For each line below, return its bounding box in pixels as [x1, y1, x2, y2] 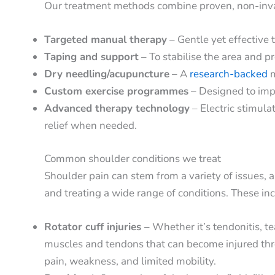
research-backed [190, 67, 268, 82]
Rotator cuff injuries [44, 219, 144, 234]
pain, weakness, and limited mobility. [44, 254, 216, 268]
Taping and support [44, 50, 139, 64]
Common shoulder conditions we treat [44, 151, 221, 166]
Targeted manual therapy [44, 33, 167, 47]
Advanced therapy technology [44, 101, 190, 116]
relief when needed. [44, 118, 137, 133]
